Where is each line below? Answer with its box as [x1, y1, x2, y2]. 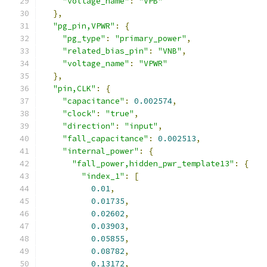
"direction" [63, 121, 115, 131]
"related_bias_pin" [63, 46, 148, 56]
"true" [105, 108, 134, 119]
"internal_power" [63, 146, 139, 156]
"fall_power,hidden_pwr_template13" [72, 159, 234, 169]
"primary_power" [115, 33, 187, 44]
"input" [125, 121, 158, 131]
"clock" [63, 108, 96, 119]
